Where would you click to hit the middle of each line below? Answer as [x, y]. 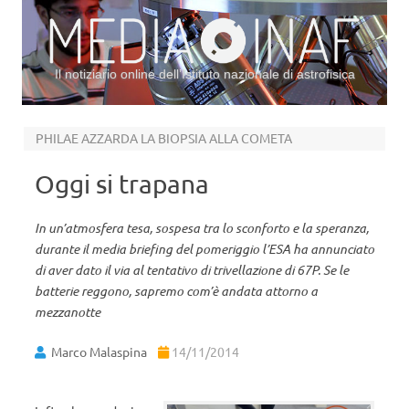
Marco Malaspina [99, 351]
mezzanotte [68, 312]
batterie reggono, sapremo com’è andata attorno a [176, 291]
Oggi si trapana [122, 184]
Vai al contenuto [252, 111]
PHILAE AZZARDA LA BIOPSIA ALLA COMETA [163, 138]
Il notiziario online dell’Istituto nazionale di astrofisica [204, 74]
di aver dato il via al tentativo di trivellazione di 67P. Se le [192, 270]
